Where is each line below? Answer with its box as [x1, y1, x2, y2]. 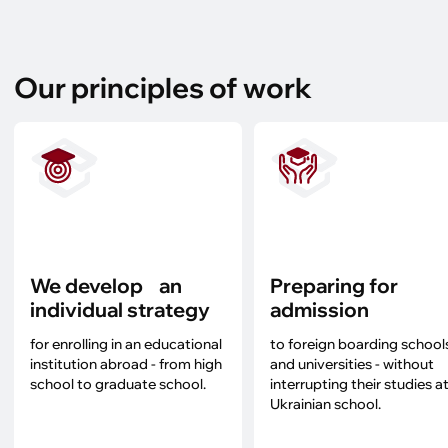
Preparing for [270, 273, 398, 298]
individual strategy [30, 297, 210, 322]
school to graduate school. [30, 375, 206, 393]
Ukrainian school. [270, 395, 381, 413]
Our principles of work [14, 70, 312, 105]
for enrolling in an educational [30, 335, 222, 353]
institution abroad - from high [30, 355, 222, 373]
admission [270, 297, 369, 322]
